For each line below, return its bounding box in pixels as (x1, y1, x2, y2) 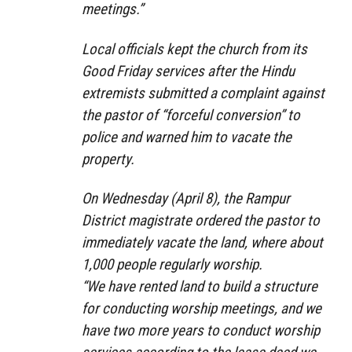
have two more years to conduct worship (82, 321, 320, 340)
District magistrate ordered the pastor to (82, 211, 320, 230)
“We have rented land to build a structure (82, 277, 317, 296)
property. (82, 149, 134, 168)
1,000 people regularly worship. (82, 255, 262, 274)
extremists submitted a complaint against (82, 83, 324, 102)
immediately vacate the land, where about (82, 233, 323, 252)
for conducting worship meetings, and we (82, 299, 321, 318)
